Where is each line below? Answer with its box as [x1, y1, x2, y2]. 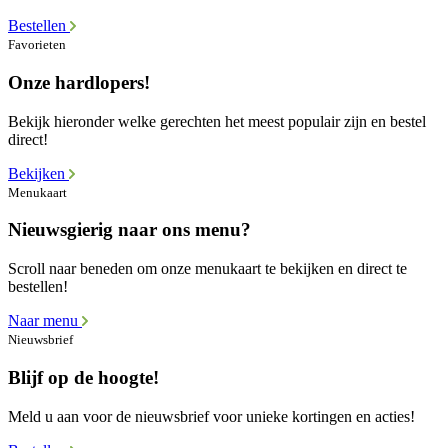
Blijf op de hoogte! [8, 366, 159, 388]
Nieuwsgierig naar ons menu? [8, 219, 251, 241]
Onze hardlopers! [8, 72, 150, 94]
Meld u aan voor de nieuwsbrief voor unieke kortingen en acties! [8, 407, 415, 425]
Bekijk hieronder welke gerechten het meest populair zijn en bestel [8, 112, 426, 130]
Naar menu [8, 312, 82, 330]
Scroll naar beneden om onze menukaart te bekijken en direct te [8, 260, 407, 278]
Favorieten [8, 37, 66, 53]
